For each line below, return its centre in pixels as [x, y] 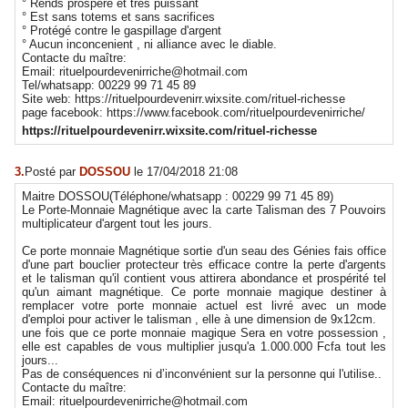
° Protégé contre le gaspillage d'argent [121, 30]
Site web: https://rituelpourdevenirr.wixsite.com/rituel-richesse [183, 98]
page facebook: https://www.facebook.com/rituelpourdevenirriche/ [193, 112]
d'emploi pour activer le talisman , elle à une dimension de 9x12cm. [199, 320]
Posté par [52, 171]
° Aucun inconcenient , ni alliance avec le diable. [149, 44]
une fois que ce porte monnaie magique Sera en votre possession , [204, 333]
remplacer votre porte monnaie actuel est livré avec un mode [204, 306]
